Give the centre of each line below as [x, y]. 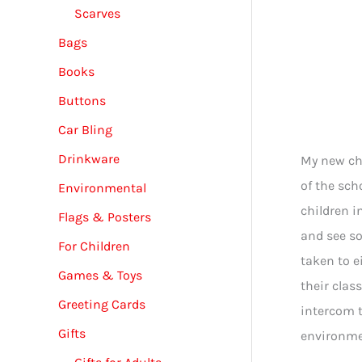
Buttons [82, 100]
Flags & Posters [105, 217]
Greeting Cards [102, 304]
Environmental [102, 187]
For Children [94, 246]
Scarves [97, 13]
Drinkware [89, 158]
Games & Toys [100, 275]
